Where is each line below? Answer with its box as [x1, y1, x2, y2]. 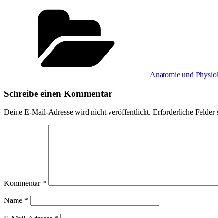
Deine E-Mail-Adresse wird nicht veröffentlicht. [4, 108, 151, 117]
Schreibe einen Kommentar [4, 88, 112, 99]
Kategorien [149, 3, 183, 12]
